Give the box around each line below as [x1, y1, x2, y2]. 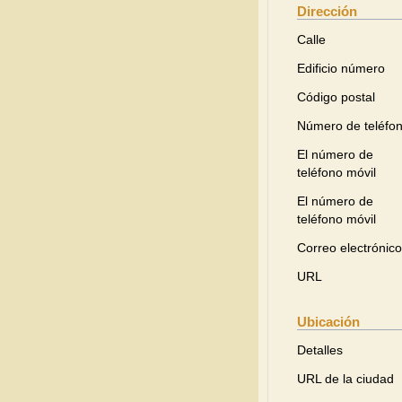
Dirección [297, 4, 357, 19]
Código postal [297, 90, 375, 104]
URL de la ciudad [297, 371, 394, 386]
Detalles [297, 343, 343, 357]
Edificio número [297, 61, 385, 75]
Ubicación [297, 314, 360, 329]
